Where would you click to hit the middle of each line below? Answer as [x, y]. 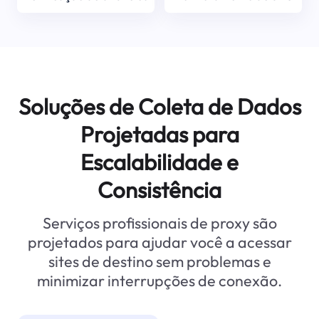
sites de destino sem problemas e [159, 262]
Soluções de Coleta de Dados [159, 107]
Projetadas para [159, 135]
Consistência [159, 190]
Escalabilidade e [159, 162]
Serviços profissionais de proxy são [159, 223]
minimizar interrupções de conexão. [159, 281]
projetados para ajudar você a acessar [159, 242]
